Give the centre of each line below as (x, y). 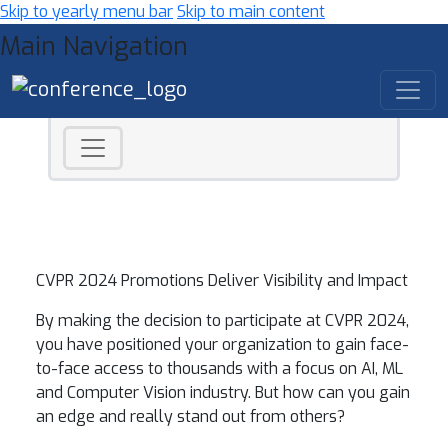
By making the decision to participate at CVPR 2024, (222, 320)
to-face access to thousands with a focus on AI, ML (219, 368)
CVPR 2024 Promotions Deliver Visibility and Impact (222, 280)
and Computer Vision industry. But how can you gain (223, 392)
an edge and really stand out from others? (190, 416)
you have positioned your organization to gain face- (222, 344)
